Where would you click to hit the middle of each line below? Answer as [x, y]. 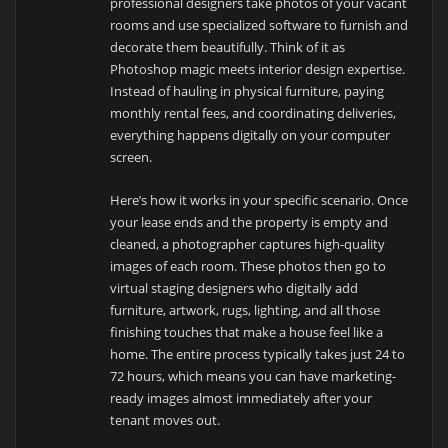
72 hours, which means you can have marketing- [253, 375]
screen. [131, 157]
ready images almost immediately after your [241, 397]
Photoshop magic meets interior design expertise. [258, 69]
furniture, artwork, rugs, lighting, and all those [245, 309]
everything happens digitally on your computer [250, 135]
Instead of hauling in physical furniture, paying [247, 91]
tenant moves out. [165, 419]
